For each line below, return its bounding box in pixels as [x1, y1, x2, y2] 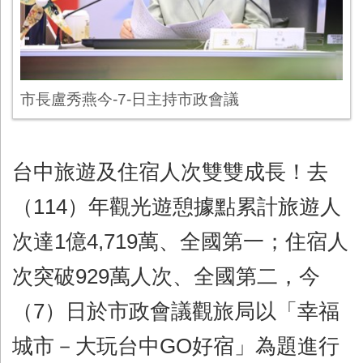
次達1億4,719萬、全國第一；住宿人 [12, 229, 348, 253]
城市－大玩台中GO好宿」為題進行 [12, 334, 340, 357]
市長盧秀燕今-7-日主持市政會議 [20, 89, 239, 108]
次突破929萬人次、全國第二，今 [12, 264, 320, 288]
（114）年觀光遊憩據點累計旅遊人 [12, 194, 341, 218]
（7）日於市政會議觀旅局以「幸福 [12, 299, 340, 322]
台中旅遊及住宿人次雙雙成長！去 [12, 160, 328, 183]
